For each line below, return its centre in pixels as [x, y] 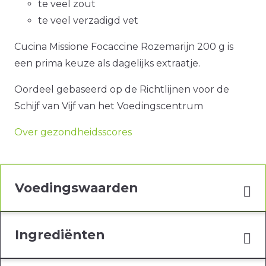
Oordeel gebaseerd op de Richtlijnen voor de [122, 90]
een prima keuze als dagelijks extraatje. [107, 64]
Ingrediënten [60, 235]
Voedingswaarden [76, 188]
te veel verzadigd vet [88, 21]
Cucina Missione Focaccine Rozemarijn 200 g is [124, 47]
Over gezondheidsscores [73, 132]
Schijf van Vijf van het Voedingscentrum [109, 106]
